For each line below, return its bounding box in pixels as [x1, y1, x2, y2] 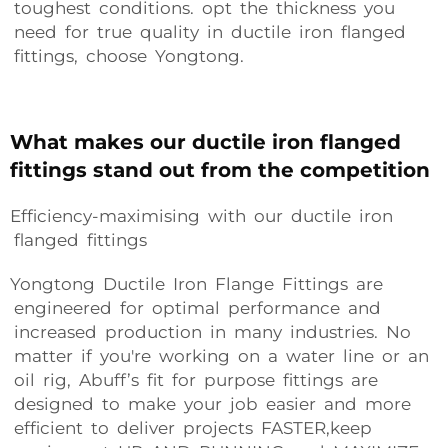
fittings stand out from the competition [10, 158, 430, 182]
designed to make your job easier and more [10, 394, 411, 414]
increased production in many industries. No [10, 322, 411, 342]
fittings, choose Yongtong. [10, 46, 244, 66]
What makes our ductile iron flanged [10, 130, 401, 154]
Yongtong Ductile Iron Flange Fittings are [10, 274, 383, 294]
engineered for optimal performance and [10, 298, 381, 318]
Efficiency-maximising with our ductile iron [10, 206, 393, 226]
